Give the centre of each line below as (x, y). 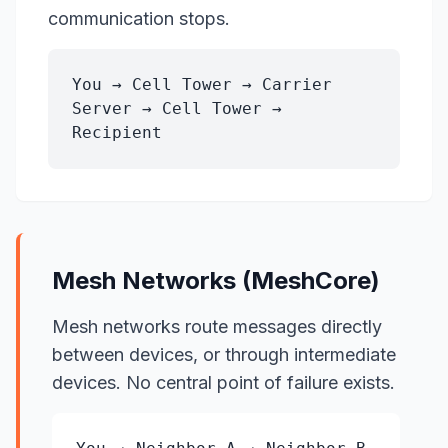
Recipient (117, 132)
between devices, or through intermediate (224, 354)
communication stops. (139, 18)
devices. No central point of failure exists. (223, 382)
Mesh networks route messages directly (217, 326)
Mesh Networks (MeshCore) (216, 280)
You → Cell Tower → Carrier (202, 84)
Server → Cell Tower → (177, 108)
